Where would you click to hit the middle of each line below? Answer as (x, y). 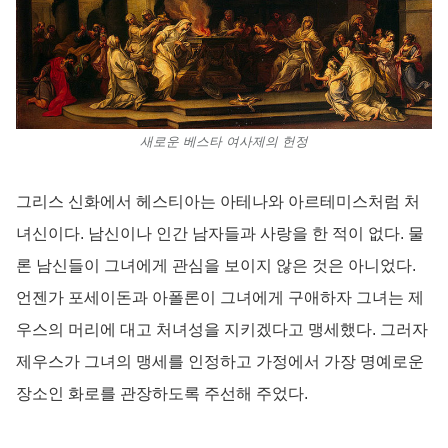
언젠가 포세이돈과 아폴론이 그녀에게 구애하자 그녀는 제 (220, 297)
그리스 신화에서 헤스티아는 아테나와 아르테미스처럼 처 (218, 201)
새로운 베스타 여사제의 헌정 (224, 141)
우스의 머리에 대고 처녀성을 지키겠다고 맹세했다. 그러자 (222, 329)
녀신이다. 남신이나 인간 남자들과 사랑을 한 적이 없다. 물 (220, 233)
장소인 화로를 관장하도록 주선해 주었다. (162, 393)
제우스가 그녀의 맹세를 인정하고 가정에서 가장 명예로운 (220, 361)
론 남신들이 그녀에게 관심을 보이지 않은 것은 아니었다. (216, 265)
